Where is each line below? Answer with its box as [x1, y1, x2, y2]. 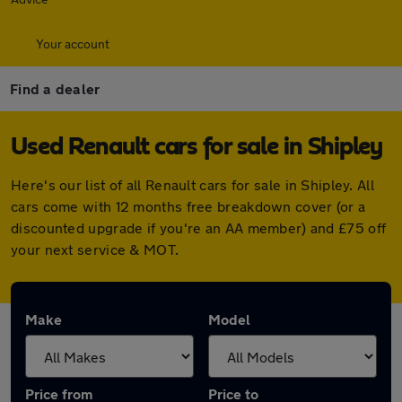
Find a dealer [10, 80, 100, 97]
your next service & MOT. [11, 240, 179, 258]
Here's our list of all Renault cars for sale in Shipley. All [11, 176, 374, 193]
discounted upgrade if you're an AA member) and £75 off [11, 219, 387, 236]
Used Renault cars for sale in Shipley [11, 135, 382, 160]
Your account [36, 36, 109, 51]
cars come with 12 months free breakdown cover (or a [11, 197, 366, 214]
